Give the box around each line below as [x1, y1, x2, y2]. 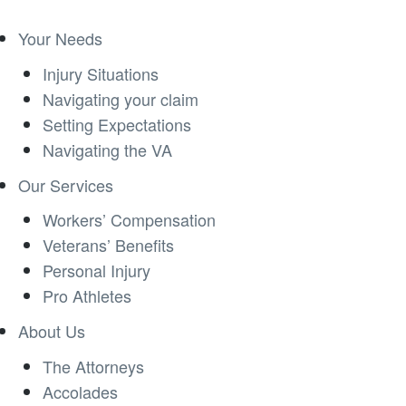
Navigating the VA [43, 137, 172, 161]
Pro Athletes [43, 284, 131, 308]
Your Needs [18, 26, 102, 50]
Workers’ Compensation [43, 208, 216, 232]
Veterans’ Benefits [43, 233, 174, 257]
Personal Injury [43, 258, 150, 283]
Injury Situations [43, 61, 159, 85]
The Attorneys [43, 353, 144, 378]
